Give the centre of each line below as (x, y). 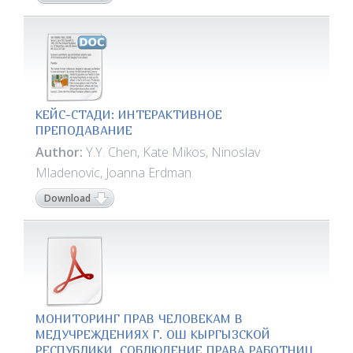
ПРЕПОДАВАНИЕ (84, 130)
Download (67, 198)
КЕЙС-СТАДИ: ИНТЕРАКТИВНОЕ (129, 114)
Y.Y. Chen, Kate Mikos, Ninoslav (173, 152)
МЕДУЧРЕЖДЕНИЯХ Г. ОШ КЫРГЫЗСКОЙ (153, 334)
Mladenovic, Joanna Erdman (113, 173)
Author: (61, 152)
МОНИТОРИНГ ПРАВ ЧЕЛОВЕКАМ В (139, 318)
